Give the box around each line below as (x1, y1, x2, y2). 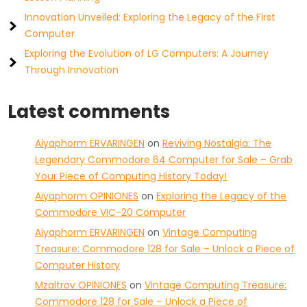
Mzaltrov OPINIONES (35, 278, 127, 292)
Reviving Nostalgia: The (162, 136, 272, 150)
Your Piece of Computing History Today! (35, 169, 228, 183)
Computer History (35, 258, 121, 272)
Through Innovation (25, 63, 119, 77)
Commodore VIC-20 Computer (35, 206, 186, 219)
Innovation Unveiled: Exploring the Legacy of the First (25, 10, 276, 24)
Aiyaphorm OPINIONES (35, 189, 139, 203)
